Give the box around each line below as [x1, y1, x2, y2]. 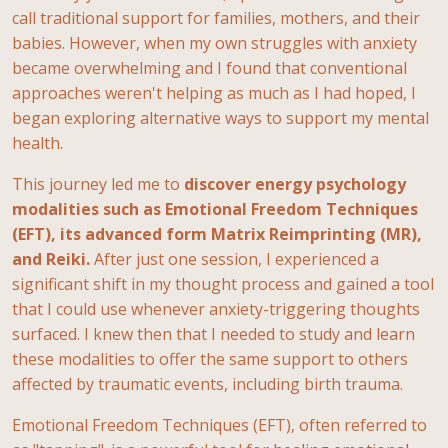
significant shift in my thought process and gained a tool [12, 272, 434, 295]
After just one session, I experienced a [90, 247, 379, 270]
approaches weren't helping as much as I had [12, 81, 355, 104]
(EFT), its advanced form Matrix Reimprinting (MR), [12, 222, 422, 245]
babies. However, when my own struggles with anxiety [12, 31, 417, 54]
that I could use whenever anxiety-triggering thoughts [12, 297, 420, 320]
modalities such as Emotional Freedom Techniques [12, 197, 418, 220]
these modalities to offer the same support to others [12, 347, 408, 370]
